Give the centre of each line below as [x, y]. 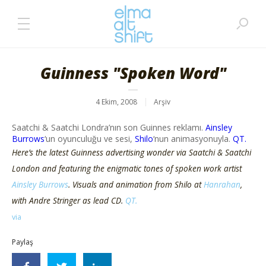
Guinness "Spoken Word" [133, 73]
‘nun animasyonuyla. [193, 139]
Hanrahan [222, 184]
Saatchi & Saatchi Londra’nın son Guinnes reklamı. [109, 127]
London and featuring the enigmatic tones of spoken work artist [127, 168]
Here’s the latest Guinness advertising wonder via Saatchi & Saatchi [132, 152]
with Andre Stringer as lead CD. [69, 200]
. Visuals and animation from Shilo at [136, 184]
